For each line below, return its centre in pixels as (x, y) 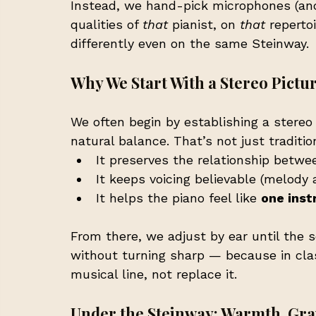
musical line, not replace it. (154, 274)
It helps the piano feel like (178, 197)
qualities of (107, 24)
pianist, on (204, 24)
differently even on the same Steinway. (190, 43)
